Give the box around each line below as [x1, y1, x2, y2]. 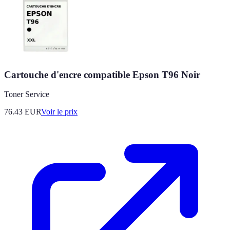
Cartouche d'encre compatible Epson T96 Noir [4, 69, 200, 80]
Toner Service [4, 90, 49, 99]
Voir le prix [41, 107, 78, 117]
